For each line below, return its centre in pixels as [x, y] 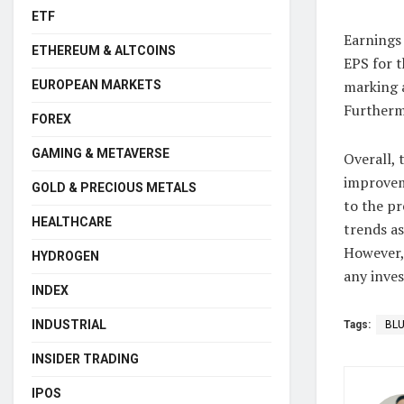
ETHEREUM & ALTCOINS [104, 50]
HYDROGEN [65, 256]
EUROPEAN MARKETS [96, 84]
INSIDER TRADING [85, 358]
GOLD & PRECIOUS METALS [114, 187]
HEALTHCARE [72, 221]
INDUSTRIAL [69, 324]
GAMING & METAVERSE [101, 153]
